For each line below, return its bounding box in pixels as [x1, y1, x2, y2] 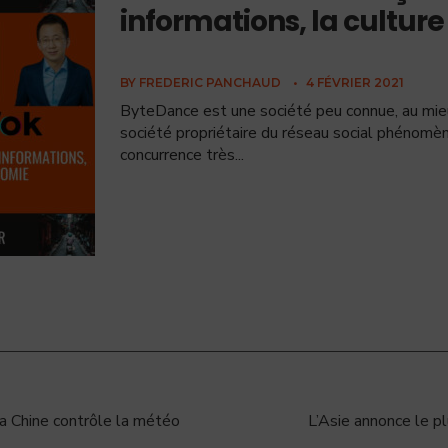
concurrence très [119, 144, 235, 166]
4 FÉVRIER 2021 [305, 75, 404, 90]
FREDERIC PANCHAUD [138, 75, 281, 90]
